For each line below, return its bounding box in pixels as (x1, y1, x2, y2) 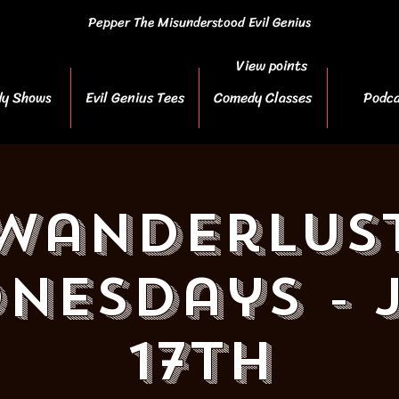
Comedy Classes (214, 85, 312, 110)
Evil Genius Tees (85, 85, 184, 110)
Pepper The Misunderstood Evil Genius (87, 11, 311, 34)
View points (236, 53, 307, 78)
